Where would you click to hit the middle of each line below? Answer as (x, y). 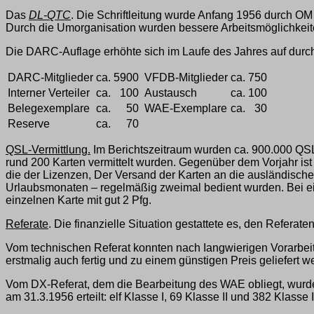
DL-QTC (50, 15)
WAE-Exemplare (186, 109)
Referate (27, 224)
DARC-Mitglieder (50, 78)
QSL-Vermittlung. (48, 150)
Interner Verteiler (49, 93)
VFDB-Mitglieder (186, 78)
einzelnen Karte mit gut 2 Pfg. (78, 200)
